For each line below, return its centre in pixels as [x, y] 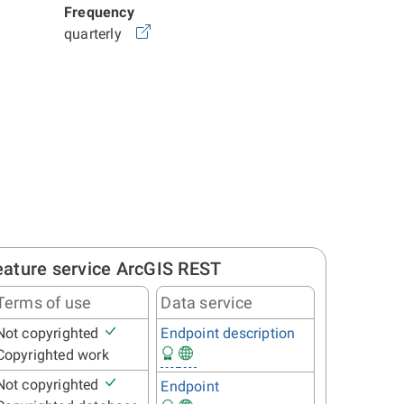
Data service [207, 303]
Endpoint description [228, 333]
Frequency [99, 12]
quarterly [99, 34]
